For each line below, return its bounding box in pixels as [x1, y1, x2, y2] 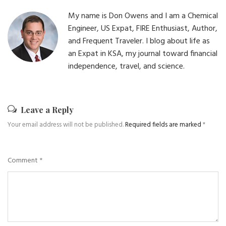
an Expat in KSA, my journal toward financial [68, 47, 217, 61]
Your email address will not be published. [8, 119, 124, 130]
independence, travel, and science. [68, 60, 185, 73]
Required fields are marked [125, 119, 203, 130]
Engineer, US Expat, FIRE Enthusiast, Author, [68, 22, 217, 35]
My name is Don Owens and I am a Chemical [68, 9, 218, 23]
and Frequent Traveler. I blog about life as [68, 34, 210, 48]
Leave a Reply [21, 104, 74, 115]
